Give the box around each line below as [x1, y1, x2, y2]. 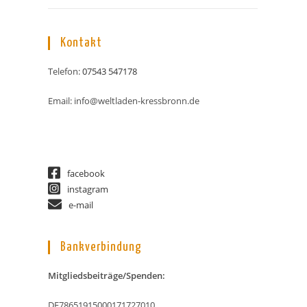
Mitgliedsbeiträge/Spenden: [48, 269, 165, 282]
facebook [66, 167, 105, 180]
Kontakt [60, 36, 102, 49]
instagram [66, 183, 108, 195]
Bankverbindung [60, 241, 142, 254]
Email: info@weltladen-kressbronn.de [48, 95, 199, 107]
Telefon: [48, 65, 82, 77]
